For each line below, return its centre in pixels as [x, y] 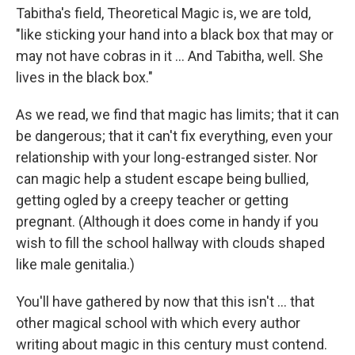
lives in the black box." [84, 77]
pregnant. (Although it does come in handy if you [167, 221]
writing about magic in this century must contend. [172, 344]
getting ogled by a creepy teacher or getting [152, 200]
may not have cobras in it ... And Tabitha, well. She [170, 56]
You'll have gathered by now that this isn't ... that [165, 302]
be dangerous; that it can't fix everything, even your [174, 136]
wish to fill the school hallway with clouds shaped [170, 243]
